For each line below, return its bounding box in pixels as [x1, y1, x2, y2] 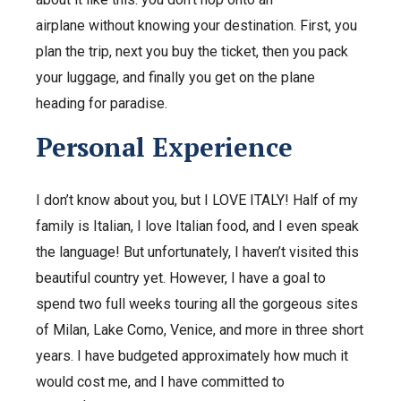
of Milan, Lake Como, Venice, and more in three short [36, 320, 363, 338]
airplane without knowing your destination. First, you [36, 16, 357, 34]
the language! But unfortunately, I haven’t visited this [36, 243, 359, 260]
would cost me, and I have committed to [36, 372, 285, 390]
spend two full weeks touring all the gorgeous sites [36, 294, 358, 312]
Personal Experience [36, 129, 293, 164]
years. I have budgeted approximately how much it [36, 346, 348, 364]
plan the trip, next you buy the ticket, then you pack [36, 42, 348, 60]
